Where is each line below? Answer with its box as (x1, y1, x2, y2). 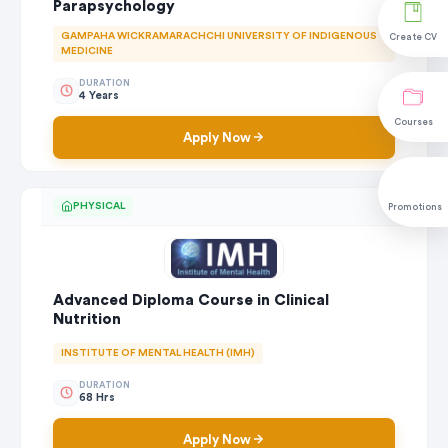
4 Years (79, 90, 119, 102)
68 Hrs (79, 392, 115, 404)
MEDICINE (61, 45, 113, 56)
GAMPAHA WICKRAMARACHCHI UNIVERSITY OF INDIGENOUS (61, 30, 377, 41)
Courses (393, 118, 433, 128)
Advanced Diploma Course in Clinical (53, 292, 329, 308)
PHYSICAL (73, 200, 125, 211)
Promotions (388, 203, 442, 213)
